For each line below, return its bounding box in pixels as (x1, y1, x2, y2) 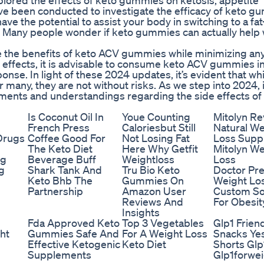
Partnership (28, 184, 83, 198)
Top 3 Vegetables (122, 216, 204, 230)
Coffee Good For (28, 131, 105, 145)
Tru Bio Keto (122, 163, 180, 177)
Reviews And (122, 195, 183, 209)
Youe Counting (122, 110, 190, 124)
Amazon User (122, 184, 186, 198)
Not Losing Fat (122, 131, 190, 145)
